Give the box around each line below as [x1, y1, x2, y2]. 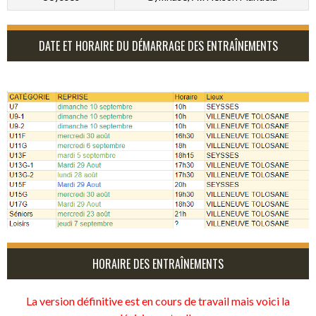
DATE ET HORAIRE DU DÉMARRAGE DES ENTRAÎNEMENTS [38, 37, 278, 54]
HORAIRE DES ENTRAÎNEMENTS [92, 255, 224, 272]
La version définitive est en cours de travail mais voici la [26, 293, 290, 308]
